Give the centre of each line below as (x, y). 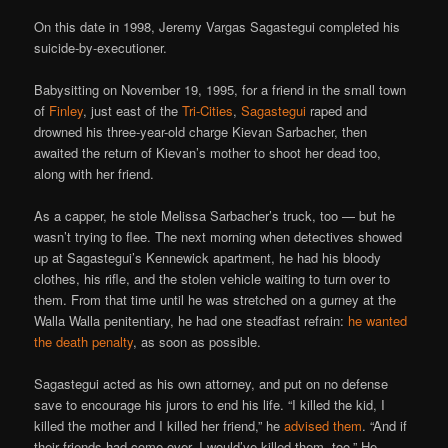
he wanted (378, 320)
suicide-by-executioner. (101, 47)
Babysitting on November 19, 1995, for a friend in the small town (220, 89)
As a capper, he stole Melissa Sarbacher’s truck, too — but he (215, 215)
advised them (323, 425)
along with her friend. (94, 173)
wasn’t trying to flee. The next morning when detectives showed (218, 236)
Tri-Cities (208, 110)
